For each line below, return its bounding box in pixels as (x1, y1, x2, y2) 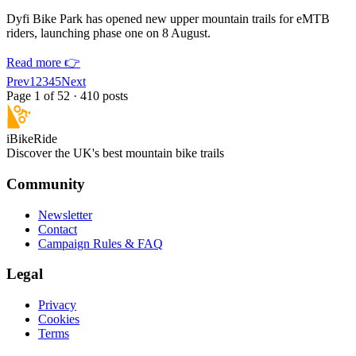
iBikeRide (6, 132, 57, 146)
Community (6, 176, 85, 193)
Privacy (38, 298, 76, 312)
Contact (38, 222, 77, 236)
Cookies (38, 312, 79, 327)
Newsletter (38, 207, 92, 222)
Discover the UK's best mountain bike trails (6, 146, 224, 161)
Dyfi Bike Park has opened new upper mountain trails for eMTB (6, 12, 330, 26)
